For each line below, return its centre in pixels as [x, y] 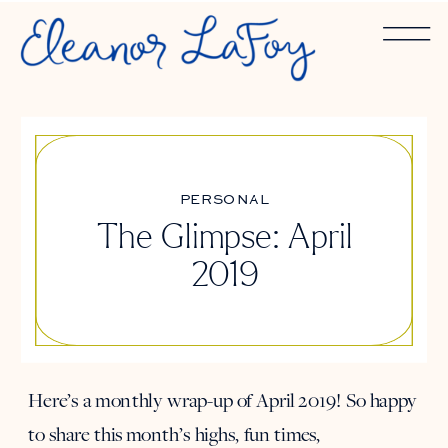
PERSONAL [224, 198]
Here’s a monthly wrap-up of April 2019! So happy [223, 400]
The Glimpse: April [224, 238]
